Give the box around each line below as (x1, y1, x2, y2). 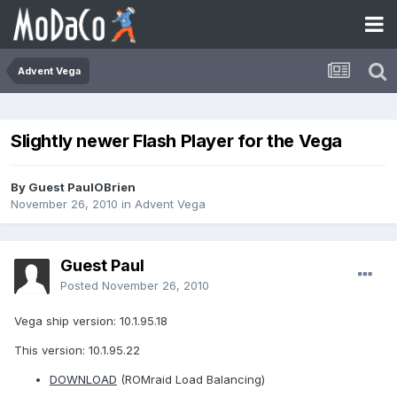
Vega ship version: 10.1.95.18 (14, 314, 167, 329)
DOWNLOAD (50, 372, 117, 387)
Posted (60, 278, 102, 293)
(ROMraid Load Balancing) (117, 372, 265, 387)
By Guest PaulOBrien (11, 180, 136, 195)
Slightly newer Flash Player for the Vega (11, 130, 342, 152)
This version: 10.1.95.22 (14, 343, 140, 358)
